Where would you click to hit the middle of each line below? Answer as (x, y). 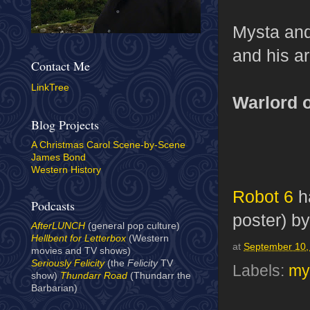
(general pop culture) (133, 226)
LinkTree (50, 87)
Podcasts (53, 206)
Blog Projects (65, 125)
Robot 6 (263, 196)
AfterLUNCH (58, 226)
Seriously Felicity (68, 264)
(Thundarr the (159, 276)
